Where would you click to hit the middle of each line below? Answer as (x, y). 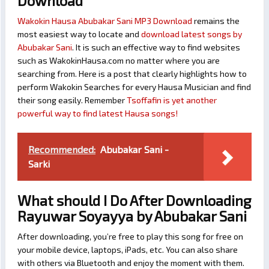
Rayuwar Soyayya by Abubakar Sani (132, 216)
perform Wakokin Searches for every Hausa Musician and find (134, 87)
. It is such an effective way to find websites (156, 47)
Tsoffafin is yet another (172, 100)
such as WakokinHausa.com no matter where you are (119, 61)
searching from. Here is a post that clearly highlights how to (132, 74)
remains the (216, 21)
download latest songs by (192, 34)
